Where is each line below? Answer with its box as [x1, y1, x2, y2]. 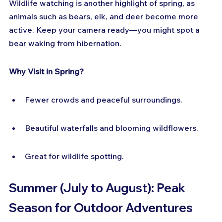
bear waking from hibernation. [9, 38, 121, 49]
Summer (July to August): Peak [9, 180, 188, 196]
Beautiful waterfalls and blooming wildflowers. [25, 123, 198, 133]
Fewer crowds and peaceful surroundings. [25, 95, 182, 105]
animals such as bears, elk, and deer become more [9, 11, 200, 22]
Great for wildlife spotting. [25, 151, 124, 162]
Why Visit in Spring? [9, 66, 84, 77]
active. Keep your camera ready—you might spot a [9, 25, 202, 35]
